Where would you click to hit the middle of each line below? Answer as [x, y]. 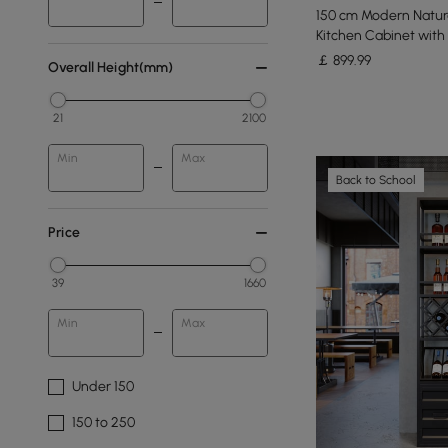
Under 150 [103, 386]
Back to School [376, 180]
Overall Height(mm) [110, 67]
